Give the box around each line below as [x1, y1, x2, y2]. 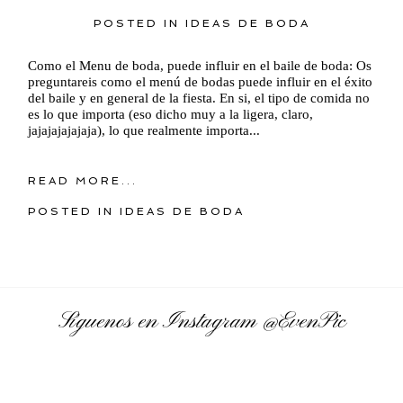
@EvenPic [261, 308, 345, 337]
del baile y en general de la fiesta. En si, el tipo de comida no [28, 90, 371, 105]
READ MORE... [28, 174, 139, 187]
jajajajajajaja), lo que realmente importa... [28, 122, 261, 138]
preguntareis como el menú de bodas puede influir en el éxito [28, 74, 373, 89]
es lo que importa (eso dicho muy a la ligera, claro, [28, 106, 314, 121]
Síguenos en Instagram [58, 308, 262, 337]
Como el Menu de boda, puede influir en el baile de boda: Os [28, 58, 372, 73]
